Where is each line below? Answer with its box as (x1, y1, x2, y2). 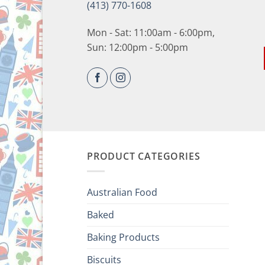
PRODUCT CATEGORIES (87, 150, 201, 163)
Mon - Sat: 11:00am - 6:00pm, (87, 25, 215, 39)
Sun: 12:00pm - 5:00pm (87, 40, 188, 54)
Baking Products (87, 230, 160, 244)
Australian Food (87, 185, 157, 199)
